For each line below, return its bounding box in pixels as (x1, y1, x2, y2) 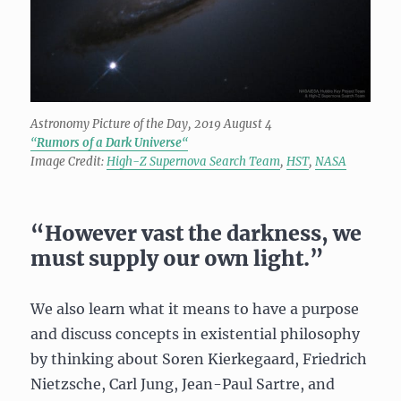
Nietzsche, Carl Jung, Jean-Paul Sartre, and (30, 374, 336, 393)
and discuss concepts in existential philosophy (30, 324, 361, 343)
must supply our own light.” (30, 244, 325, 271)
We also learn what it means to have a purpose (30, 299, 360, 318)
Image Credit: (30, 153, 107, 169)
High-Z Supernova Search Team (107, 153, 281, 169)
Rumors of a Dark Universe (37, 134, 183, 150)
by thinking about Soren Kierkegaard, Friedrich (30, 349, 368, 368)
